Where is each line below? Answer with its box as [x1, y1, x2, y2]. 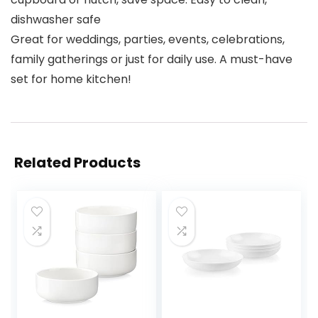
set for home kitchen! [11, 71, 131, 88]
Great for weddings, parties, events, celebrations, [11, 31, 285, 48]
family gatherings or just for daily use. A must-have [11, 51, 292, 68]
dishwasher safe [11, 11, 101, 28]
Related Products [14, 153, 141, 173]
